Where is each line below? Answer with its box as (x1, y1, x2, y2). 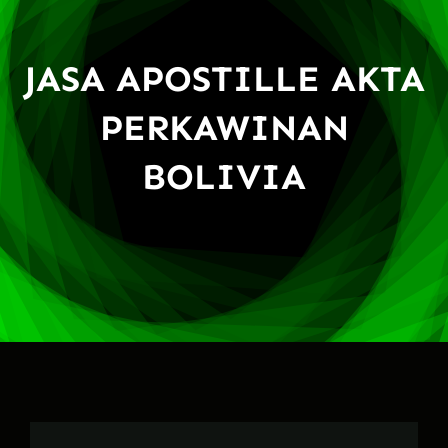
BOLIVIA (142, 154, 306, 198)
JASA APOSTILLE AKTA (23, 56, 425, 100)
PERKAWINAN (99, 105, 349, 149)
